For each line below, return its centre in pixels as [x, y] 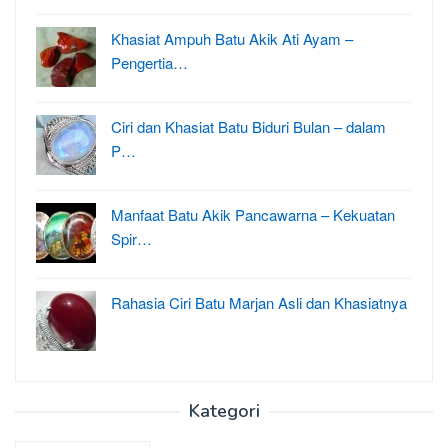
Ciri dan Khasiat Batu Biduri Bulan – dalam [248, 126]
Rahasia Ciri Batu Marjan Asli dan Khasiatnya [259, 302]
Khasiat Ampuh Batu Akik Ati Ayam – [232, 38]
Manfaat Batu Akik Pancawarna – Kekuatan [253, 214]
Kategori [224, 410]
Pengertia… [149, 62]
